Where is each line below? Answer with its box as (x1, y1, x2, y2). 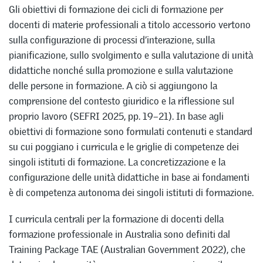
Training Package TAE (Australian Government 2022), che (9, 242, 245, 256)
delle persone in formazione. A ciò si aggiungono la (9, 79, 217, 93)
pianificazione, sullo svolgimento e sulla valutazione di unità (9, 49, 253, 62)
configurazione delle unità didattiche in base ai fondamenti (9, 171, 249, 184)
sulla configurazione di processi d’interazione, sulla (9, 33, 215, 47)
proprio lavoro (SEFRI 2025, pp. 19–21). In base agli (9, 110, 224, 123)
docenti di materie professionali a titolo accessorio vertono (9, 18, 251, 32)
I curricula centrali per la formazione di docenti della (9, 212, 224, 225)
